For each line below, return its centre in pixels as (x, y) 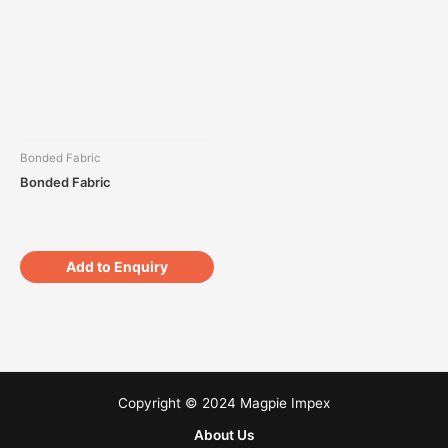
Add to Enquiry (117, 266)
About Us (224, 435)
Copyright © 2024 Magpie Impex (224, 403)
